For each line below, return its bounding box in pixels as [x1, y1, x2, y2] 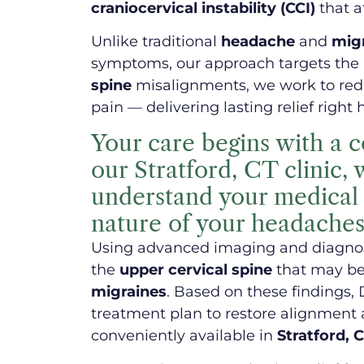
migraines [91, 283, 167, 301]
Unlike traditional [91, 32, 221, 50]
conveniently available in [91, 327, 277, 345]
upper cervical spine [119, 261, 272, 279]
